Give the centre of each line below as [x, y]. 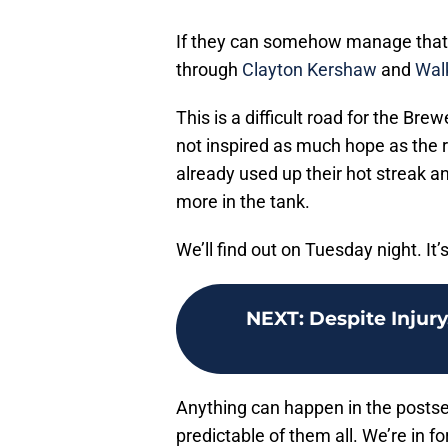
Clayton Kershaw [309, 70]
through [209, 70]
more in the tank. [243, 202]
